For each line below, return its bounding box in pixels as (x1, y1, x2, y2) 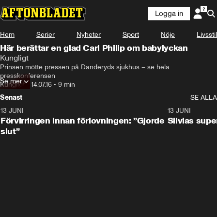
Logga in (155, 9, 183, 18)
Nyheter (77, 31, 101, 39)
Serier (36, 31, 55, 39)
